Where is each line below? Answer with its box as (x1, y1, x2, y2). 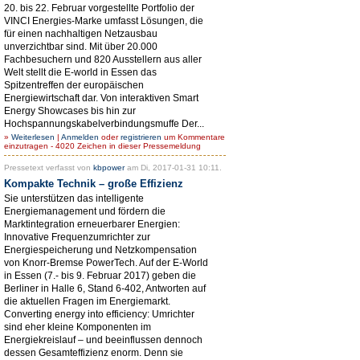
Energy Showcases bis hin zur (4, 104, 136, 117)
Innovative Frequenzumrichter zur (4, 231, 150, 243)
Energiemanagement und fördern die (4, 205, 166, 217)
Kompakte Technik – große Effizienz (4, 177, 183, 190)
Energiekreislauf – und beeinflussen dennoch (4, 333, 202, 346)
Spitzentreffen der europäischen (4, 79, 144, 91)
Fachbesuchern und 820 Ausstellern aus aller (4, 53, 202, 65)
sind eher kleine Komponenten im (4, 321, 151, 333)
